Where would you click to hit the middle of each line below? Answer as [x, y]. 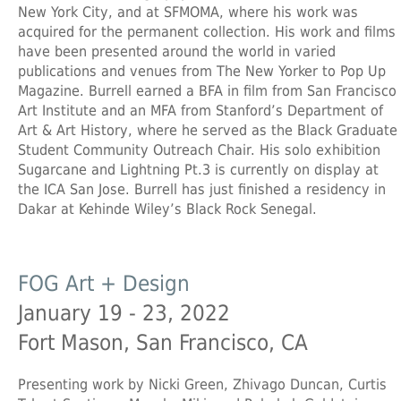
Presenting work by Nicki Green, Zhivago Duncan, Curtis [202, 385]
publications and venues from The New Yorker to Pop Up [202, 71]
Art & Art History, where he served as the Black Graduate [208, 130]
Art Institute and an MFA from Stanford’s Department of [200, 110]
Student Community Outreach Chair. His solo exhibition [199, 149]
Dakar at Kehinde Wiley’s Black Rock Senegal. [167, 209]
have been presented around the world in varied [177, 51]
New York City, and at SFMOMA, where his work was [188, 12]
